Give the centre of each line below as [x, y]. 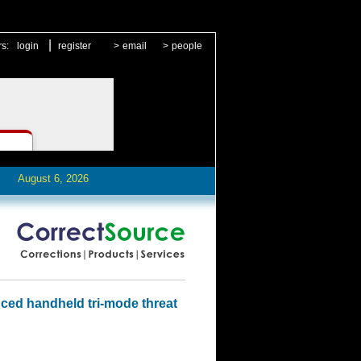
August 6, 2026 [53, 178]
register [75, 46]
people [187, 46]
